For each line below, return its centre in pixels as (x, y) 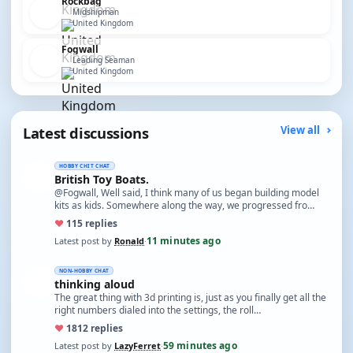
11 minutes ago (184, 241)
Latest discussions (86, 133)
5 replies (97, 223)
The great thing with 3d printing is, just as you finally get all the (190, 297)
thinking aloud (95, 284)
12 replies (100, 328)
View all (301, 130)
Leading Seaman (104, 60)
